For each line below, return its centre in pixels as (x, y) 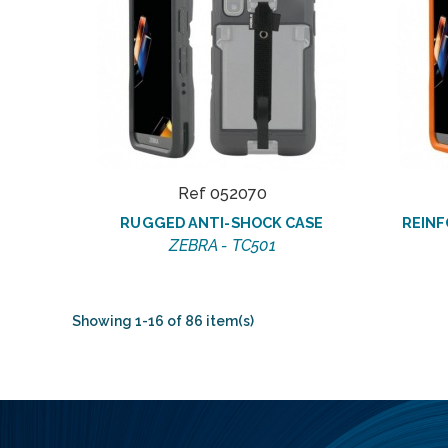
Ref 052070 (222, 193)
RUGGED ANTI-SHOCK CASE (222, 222)
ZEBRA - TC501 (222, 245)
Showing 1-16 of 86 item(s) (163, 320)
